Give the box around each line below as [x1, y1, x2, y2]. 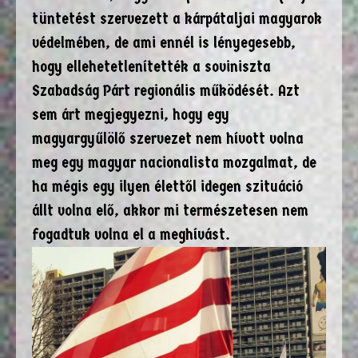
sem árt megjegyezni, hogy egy [32, 105, 229, 124]
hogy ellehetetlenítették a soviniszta [32, 57, 271, 76]
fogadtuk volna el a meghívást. [32, 225, 230, 244]
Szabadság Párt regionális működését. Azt [32, 81, 300, 100]
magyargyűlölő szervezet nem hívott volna [32, 129, 304, 148]
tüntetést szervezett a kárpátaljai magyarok [32, 9, 322, 28]
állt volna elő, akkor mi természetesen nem [32, 201, 308, 220]
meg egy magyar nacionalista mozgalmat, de [32, 153, 316, 172]
